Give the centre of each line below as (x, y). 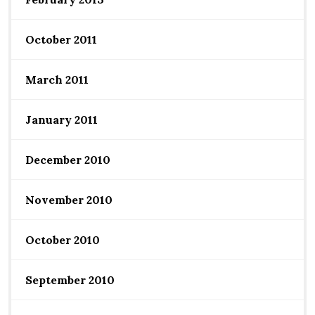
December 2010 (68, 159)
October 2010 (63, 239)
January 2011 (62, 119)
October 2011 (61, 39)
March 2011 (57, 79)
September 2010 (70, 279)
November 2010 (69, 199)
